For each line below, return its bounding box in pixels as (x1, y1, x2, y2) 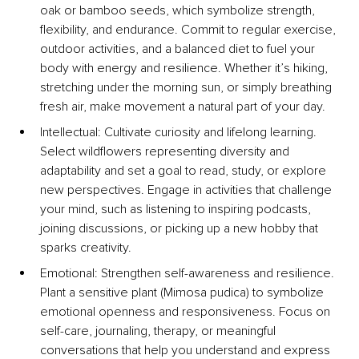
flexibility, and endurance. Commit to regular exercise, (40, 22, 339, 38)
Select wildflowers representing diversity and (40, 143, 292, 160)
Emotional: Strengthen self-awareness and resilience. (40, 265, 337, 282)
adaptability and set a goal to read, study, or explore (40, 163, 329, 179)
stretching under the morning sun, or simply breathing (40, 79, 335, 96)
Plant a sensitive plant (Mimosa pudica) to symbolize (40, 284, 327, 301)
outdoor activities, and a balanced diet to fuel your (40, 41, 318, 58)
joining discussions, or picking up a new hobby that (40, 220, 321, 237)
